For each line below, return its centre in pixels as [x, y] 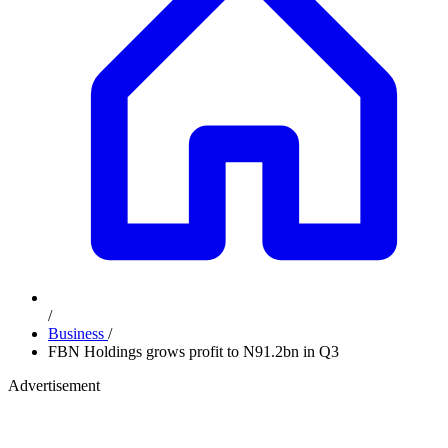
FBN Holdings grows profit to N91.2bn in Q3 [193, 351]
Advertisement [54, 385]
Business [78, 333]
